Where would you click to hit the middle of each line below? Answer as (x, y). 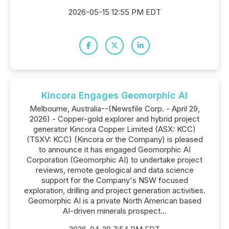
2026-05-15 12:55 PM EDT (114, 12)
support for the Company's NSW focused (114, 180)
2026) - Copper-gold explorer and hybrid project (114, 119)
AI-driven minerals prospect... (114, 211)
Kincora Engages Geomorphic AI (114, 95)
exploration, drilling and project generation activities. (114, 190)
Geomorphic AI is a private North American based (114, 201)
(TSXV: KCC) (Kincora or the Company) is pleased (114, 139)
